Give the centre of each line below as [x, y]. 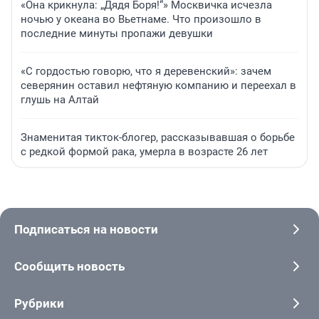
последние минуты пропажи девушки [117, 34]
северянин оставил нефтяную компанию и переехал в [158, 86]
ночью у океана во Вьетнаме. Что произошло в [141, 20]
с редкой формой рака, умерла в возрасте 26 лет [144, 152]
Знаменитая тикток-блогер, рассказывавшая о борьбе [158, 138]
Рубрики [39, 304]
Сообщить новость [69, 267]
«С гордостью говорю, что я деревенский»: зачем [146, 72]
